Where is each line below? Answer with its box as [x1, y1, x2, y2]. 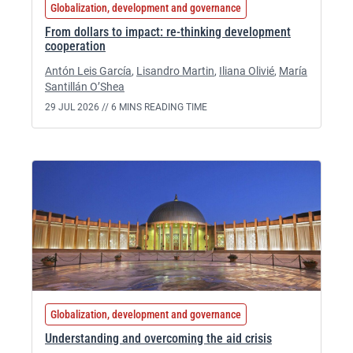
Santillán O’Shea [45, 80, 124, 93]
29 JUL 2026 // [45, 102, 111, 113]
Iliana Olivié [219, 65, 274, 77]
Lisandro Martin [136, 65, 214, 77]
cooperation [45, 39, 106, 54]
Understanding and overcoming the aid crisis [45, 331, 272, 346]
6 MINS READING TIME [111, 102, 207, 113]
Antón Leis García [45, 65, 132, 77]
